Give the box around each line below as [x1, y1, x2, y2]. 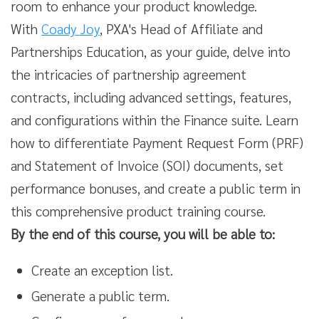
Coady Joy [41, 20, 100, 37]
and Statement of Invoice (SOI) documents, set [11, 157, 283, 174]
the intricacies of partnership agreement [11, 66, 246, 83]
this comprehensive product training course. [11, 202, 266, 219]
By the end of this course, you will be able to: [11, 225, 275, 242]
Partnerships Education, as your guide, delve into [11, 43, 291, 60]
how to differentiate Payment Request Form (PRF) [11, 134, 303, 151]
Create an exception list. [31, 261, 173, 278]
